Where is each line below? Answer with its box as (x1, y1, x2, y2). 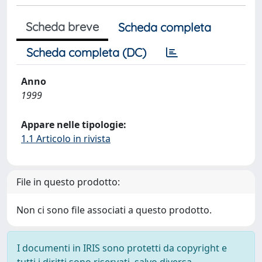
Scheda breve (26, 19, 99, 34)
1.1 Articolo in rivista (21, 132, 111, 145)
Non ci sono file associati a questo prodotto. (16, 204, 212, 216)
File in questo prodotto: (16, 175, 120, 188)
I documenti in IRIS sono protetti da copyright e (17, 242, 227, 254)
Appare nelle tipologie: (21, 118, 126, 131)
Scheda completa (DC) (26, 45, 146, 60)
